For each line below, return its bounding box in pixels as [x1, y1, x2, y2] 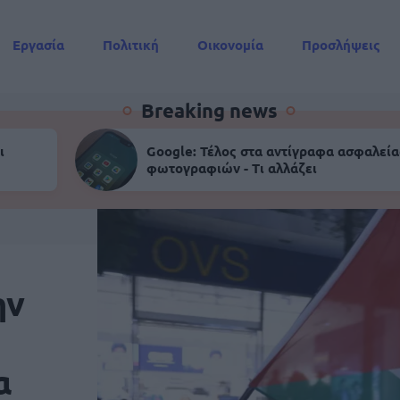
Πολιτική [103, 36, 159, 54]
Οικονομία [197, 36, 263, 54]
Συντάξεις [12, 69, 76, 87]
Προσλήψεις [302, 36, 380, 54]
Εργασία [12, 36, 64, 54]
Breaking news [140, 98, 278, 122]
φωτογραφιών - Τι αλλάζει [146, 159, 317, 177]
